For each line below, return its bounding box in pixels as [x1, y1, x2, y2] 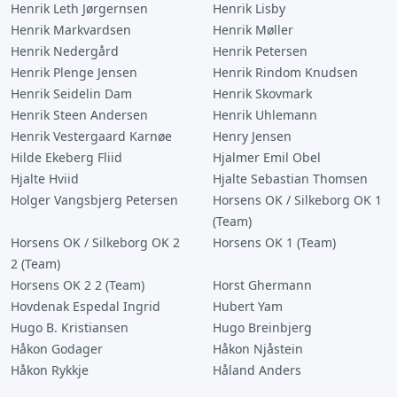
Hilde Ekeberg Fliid [11, 149, 122, 166]
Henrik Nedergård [11, 43, 119, 59]
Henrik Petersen [213, 43, 307, 59]
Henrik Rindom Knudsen [213, 64, 358, 81]
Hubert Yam [213, 298, 283, 315]
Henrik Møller [213, 21, 293, 38]
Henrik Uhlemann [213, 106, 317, 123]
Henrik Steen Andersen [11, 106, 148, 123]
